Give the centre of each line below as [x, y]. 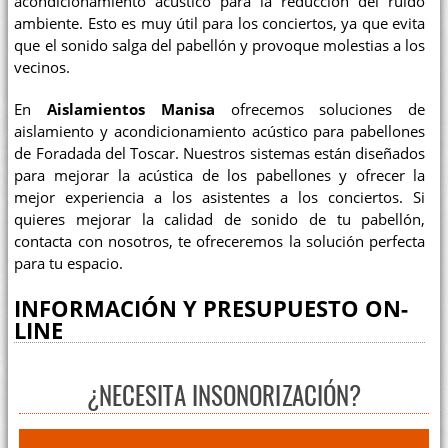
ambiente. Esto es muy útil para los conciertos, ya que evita [220, 24]
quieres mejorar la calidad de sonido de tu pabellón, [220, 219]
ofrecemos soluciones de [320, 109]
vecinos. [42, 68]
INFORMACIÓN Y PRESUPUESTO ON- [211, 308]
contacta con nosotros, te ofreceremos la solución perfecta [220, 241]
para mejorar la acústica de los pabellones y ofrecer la [220, 175]
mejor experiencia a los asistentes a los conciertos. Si [220, 197]
